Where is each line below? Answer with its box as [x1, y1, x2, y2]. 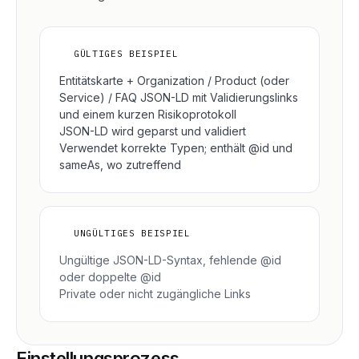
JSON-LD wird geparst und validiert [59, 124, 246, 138]
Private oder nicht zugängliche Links [59, 287, 251, 301]
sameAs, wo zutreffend [59, 158, 181, 171]
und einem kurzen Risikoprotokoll [59, 107, 236, 121]
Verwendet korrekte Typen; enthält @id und [59, 141, 292, 155]
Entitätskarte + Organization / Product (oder [59, 74, 289, 87]
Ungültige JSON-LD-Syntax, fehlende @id [59, 253, 281, 267]
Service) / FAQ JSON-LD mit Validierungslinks [59, 91, 298, 104]
